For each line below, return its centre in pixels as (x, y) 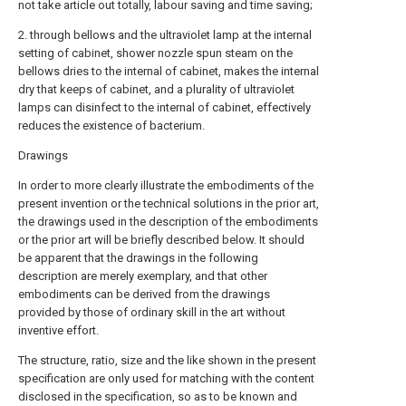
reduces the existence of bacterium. (111, 126)
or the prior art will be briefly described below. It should (161, 240)
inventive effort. (58, 330)
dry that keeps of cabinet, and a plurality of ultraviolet (156, 89)
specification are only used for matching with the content (166, 378)
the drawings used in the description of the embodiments (168, 222)
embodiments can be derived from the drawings (144, 294)
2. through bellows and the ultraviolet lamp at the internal (165, 35)
